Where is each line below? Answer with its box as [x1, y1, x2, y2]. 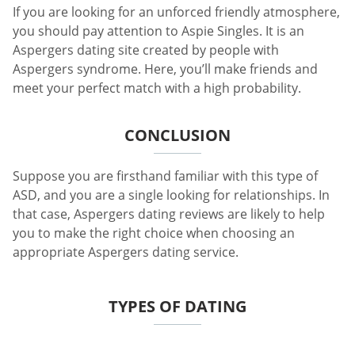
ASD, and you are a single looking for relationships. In [13, 185, 330, 204]
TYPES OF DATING [109, 295, 246, 317]
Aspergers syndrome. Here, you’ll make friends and [13, 59, 318, 78]
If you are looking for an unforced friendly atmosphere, [13, 2, 340, 21]
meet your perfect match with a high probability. [13, 78, 301, 97]
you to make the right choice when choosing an [13, 223, 295, 242]
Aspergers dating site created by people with [13, 40, 279, 59]
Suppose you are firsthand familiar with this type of [13, 166, 318, 185]
